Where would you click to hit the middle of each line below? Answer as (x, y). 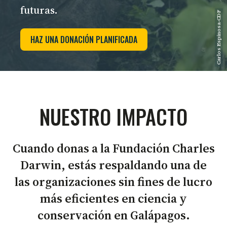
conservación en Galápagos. (113, 215)
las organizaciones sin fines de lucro (113, 181)
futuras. (39, 10)
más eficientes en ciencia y (113, 198)
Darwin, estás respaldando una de (113, 165)
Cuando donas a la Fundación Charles (113, 148)
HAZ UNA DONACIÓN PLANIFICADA (84, 39)
